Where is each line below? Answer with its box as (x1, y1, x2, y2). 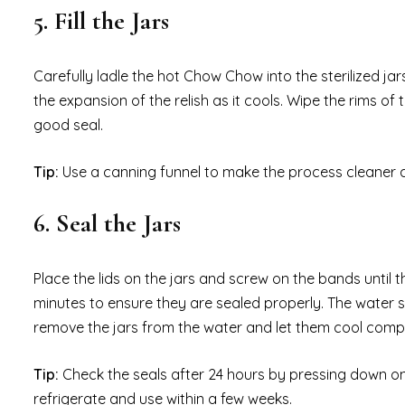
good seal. (33, 116, 103, 135)
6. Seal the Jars (33, 208, 181, 240)
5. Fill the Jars (33, 5, 169, 37)
